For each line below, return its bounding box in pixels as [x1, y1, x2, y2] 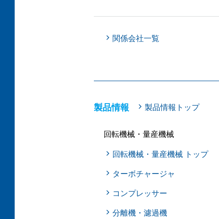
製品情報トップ [145, 103, 199, 111]
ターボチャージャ [112, 170, 175, 178]
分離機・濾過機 [112, 209, 168, 217]
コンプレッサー [112, 189, 168, 197]
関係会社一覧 [112, 34, 160, 43]
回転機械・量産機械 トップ [112, 150, 209, 158]
